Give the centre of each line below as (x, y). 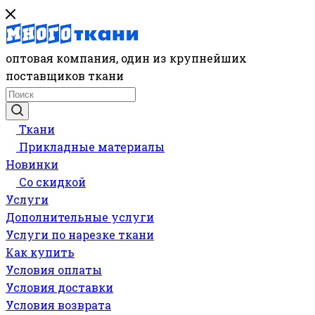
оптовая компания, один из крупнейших (126, 58)
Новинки (32, 164)
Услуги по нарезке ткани (80, 234)
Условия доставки (59, 287)
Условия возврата (58, 305)
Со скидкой (52, 182)
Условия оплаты (54, 270)
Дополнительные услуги (80, 217)
